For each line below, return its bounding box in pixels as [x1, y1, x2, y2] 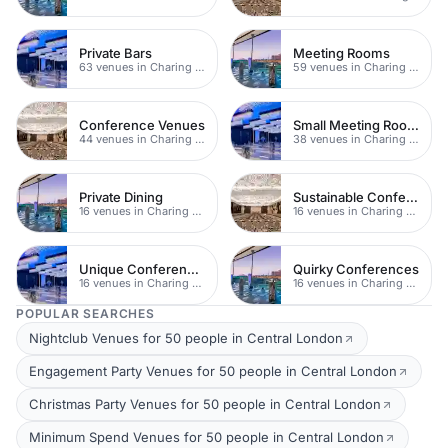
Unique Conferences [187, 260, 199, 277]
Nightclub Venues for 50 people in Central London [29, 330, 343, 346]
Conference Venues [79, 116, 205, 133]
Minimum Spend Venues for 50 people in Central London [29, 429, 384, 445]
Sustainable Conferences [406, 188, 418, 205]
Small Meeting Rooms [407, 116, 419, 133]
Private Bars [79, 44, 152, 61]
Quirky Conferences [293, 260, 419, 277]
